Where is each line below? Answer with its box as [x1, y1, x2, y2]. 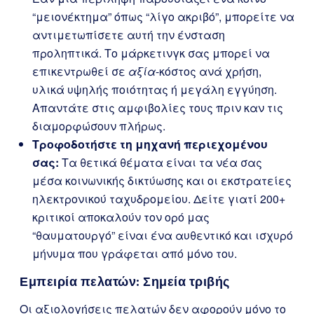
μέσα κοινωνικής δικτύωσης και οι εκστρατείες [32, 172, 292, 189]
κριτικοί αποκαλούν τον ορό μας [32, 209, 210, 225]
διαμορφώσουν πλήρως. [32, 118, 165, 134]
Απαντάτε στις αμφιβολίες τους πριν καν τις [32, 100, 283, 116]
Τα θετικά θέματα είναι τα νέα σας [59, 154, 262, 170]
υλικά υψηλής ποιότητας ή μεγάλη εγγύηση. [32, 81, 277, 97]
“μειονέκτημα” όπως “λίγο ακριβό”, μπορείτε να [32, 8, 294, 25]
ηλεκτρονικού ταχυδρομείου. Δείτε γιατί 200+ [32, 191, 285, 207]
